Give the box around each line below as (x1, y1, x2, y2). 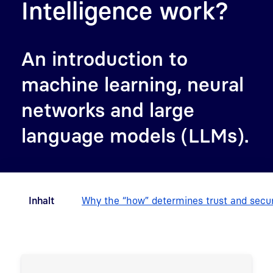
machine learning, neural (21, 72, 244, 96)
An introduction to (21, 46, 188, 70)
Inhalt (29, 194, 54, 207)
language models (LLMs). (21, 123, 249, 147)
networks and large (21, 97, 194, 121)
